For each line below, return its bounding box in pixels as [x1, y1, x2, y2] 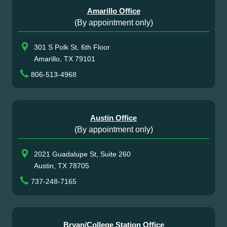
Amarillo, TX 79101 [34, 55, 95, 63]
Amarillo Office [87, 7, 140, 15]
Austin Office [90, 113, 137, 122]
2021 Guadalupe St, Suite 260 [34, 150, 131, 158]
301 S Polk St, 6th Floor [34, 43, 110, 51]
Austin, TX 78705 [34, 162, 89, 170]
